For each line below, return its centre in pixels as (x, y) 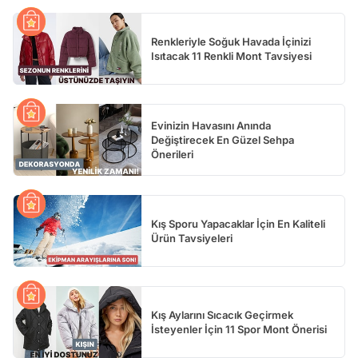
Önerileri (172, 155)
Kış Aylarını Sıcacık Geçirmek (222, 315)
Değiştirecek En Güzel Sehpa (223, 140)
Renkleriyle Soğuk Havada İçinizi (231, 42)
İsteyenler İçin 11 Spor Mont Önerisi (239, 330)
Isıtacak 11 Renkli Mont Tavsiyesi (231, 56)
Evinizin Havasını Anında (211, 126)
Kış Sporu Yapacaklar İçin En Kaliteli (238, 224)
